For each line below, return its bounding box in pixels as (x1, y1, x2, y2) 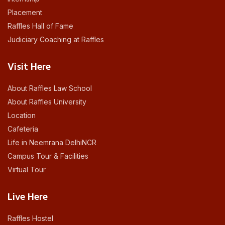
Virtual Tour (8, 165, 46, 174)
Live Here (8, 189, 48, 206)
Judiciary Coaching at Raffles (8, 35, 104, 44)
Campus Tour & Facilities (8, 152, 88, 161)
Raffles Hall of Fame (8, 22, 73, 31)
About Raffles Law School (8, 84, 92, 93)
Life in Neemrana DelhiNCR (8, 138, 96, 147)
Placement (8, 8, 42, 17)
